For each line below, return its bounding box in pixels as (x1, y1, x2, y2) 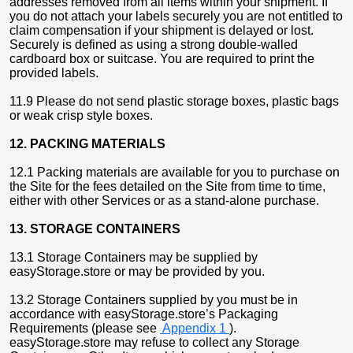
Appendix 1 (160, 321, 229, 335)
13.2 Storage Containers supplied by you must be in (9, 293, 298, 307)
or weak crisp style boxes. (9, 109, 153, 122)
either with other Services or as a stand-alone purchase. (9, 194, 319, 207)
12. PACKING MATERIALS (9, 137, 169, 150)
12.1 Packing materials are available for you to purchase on (9, 165, 340, 179)
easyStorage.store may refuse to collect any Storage (9, 336, 299, 349)
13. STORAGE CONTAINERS (9, 222, 184, 236)
